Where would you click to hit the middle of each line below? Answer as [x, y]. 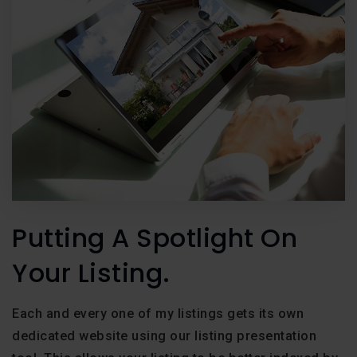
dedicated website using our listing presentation [164, 335]
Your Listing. [91, 273]
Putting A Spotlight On [155, 237]
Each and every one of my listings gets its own [158, 313]
